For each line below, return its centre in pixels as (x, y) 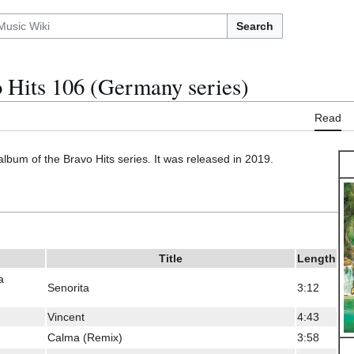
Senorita (68, 287)
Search (255, 26)
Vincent (66, 316)
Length (316, 258)
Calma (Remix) (85, 337)
